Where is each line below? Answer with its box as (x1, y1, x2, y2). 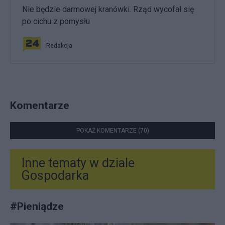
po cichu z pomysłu (22, 16, 90, 26)
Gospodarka (22, 168, 89, 183)
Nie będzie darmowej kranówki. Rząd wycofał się (22, 4, 194, 14)
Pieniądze (17, 199, 64, 212)
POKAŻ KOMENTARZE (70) (76, 127, 149, 134)
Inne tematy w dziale (22, 155, 135, 170)
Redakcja (46, 42, 72, 49)
